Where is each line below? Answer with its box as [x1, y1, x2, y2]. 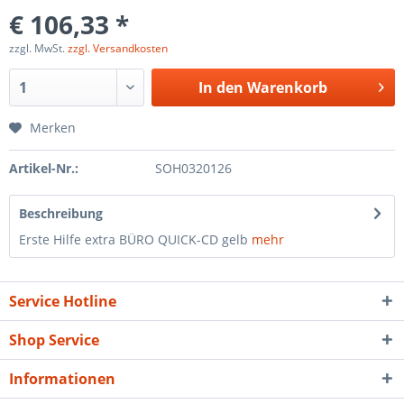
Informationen [9, 369, 115, 389]
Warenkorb [246, 78, 327, 97]
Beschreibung [19, 205, 103, 222]
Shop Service [9, 330, 99, 350]
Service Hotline [9, 291, 116, 311]
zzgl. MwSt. [9, 41, 68, 56]
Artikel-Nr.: [9, 160, 78, 177]
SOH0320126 [154, 160, 232, 177]
